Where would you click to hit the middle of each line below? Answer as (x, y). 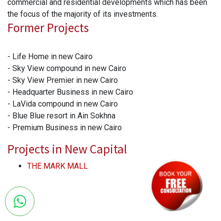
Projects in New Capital (67, 149)
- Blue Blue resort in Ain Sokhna (62, 115)
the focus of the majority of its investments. (83, 14)
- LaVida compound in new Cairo (63, 104)
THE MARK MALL (57, 166)
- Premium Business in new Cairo (65, 127)
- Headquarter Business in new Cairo (71, 92)
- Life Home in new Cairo (50, 56)
